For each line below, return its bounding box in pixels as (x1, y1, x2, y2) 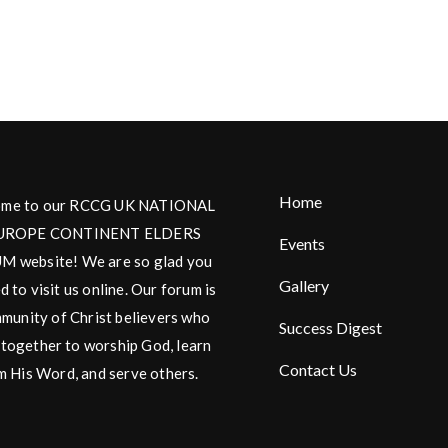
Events (279, 233, 325, 253)
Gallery (279, 275, 329, 295)
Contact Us (279, 359, 357, 379)
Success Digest (279, 317, 382, 337)
